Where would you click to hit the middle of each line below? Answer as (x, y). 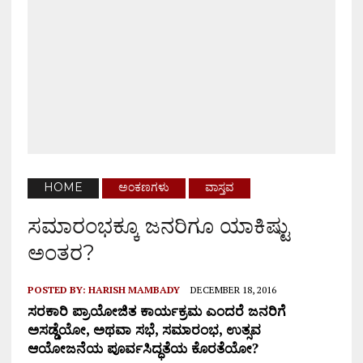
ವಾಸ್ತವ (219, 188)
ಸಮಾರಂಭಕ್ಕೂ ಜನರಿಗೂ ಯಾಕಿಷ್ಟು (158, 226)
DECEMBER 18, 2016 (233, 290)
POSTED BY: (58, 290)
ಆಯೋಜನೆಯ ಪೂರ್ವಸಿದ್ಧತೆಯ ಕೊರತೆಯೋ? (143, 348)
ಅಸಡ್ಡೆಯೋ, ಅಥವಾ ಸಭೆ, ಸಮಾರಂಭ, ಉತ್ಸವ (144, 330)
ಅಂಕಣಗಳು (143, 188)
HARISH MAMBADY (134, 290)
